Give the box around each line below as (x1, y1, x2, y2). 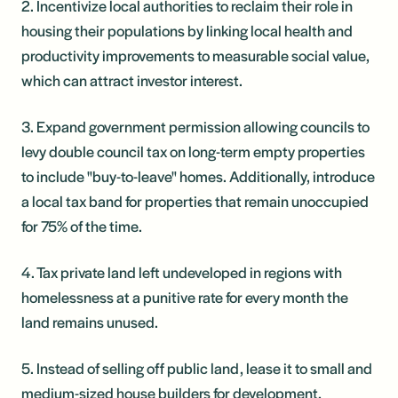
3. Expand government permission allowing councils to (21, 115, 370, 137)
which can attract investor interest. (21, 68, 243, 91)
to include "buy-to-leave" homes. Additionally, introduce (21, 164, 375, 187)
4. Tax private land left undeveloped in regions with (21, 260, 342, 283)
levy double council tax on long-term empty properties (21, 139, 365, 162)
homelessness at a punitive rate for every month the (21, 285, 348, 307)
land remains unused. (21, 310, 158, 332)
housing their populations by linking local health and (21, 19, 353, 41)
